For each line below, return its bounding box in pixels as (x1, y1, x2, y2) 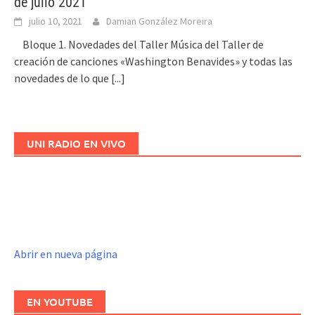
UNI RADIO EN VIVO (27, 136, 126, 151)
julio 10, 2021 (29, 15, 82, 28)
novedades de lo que (14, 71, 111, 86)
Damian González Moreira (106, 15, 212, 28)
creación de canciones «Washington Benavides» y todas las (14, 54, 292, 69)
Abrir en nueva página (14, 247, 117, 262)
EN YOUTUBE (27, 295, 93, 309)
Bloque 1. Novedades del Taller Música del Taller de (14, 37, 264, 52)
